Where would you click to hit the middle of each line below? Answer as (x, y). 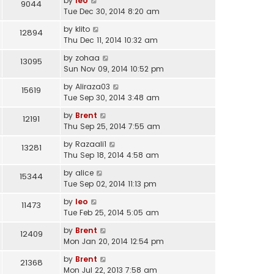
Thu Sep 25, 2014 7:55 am (112, 126)
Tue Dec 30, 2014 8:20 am (112, 11)
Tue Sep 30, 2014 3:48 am (112, 97)
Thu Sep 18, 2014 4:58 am (111, 155)
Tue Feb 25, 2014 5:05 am (111, 212)
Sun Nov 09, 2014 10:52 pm (114, 68)
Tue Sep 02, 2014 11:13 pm (110, 183)
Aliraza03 (93, 86)
